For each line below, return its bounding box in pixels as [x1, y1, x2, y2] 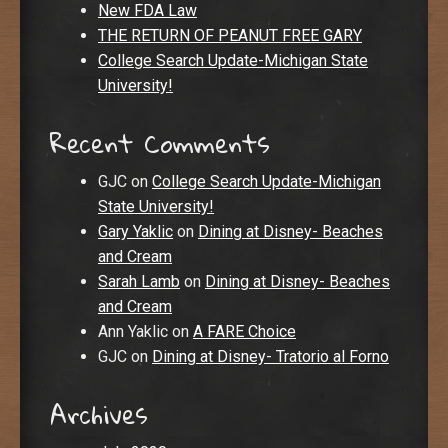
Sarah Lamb [98, 272, 180, 292]
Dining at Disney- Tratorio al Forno [152, 347, 389, 367]
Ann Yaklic [98, 322, 168, 342]
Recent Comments [50, 118, 270, 167]
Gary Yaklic [98, 222, 173, 242]
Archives [50, 389, 148, 438]
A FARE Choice [193, 322, 296, 342]
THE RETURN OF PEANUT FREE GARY [98, 26, 362, 46]
